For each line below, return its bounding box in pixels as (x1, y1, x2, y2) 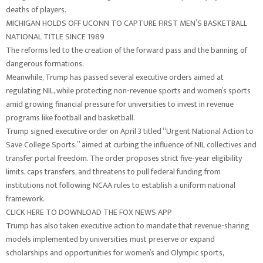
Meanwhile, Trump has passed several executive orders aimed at (6, 70, 224, 84)
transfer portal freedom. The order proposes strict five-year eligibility (6, 151, 242, 165)
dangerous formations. (6, 57, 84, 70)
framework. (6, 192, 45, 205)
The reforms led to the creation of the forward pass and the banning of (6, 43, 247, 57)
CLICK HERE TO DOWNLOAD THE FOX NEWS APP (6, 205, 172, 219)
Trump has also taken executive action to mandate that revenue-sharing (6, 219, 249, 232)
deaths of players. (6, 3, 68, 16)
